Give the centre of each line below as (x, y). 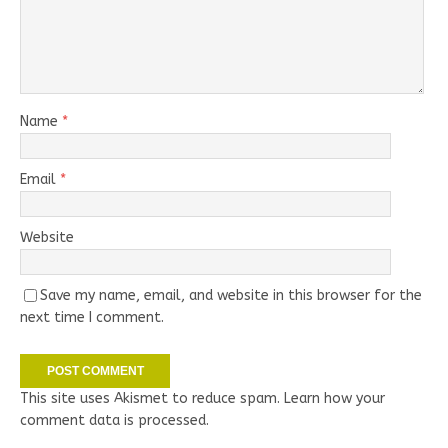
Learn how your (334, 398)
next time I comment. (92, 317)
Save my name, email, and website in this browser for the (231, 295)
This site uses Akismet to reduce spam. (152, 398)
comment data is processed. (114, 420)
